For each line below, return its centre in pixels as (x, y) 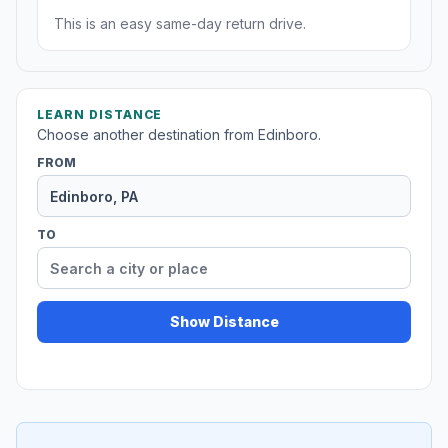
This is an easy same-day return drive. (180, 24)
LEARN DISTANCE (100, 115)
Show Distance (224, 322)
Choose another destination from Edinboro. (179, 135)
